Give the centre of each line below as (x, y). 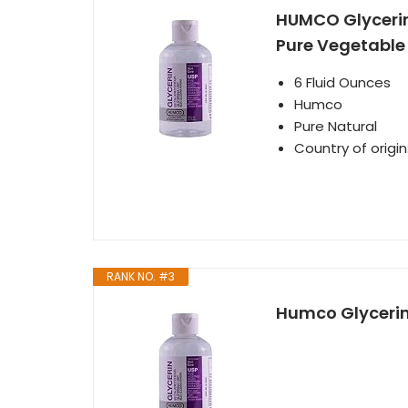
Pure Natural (336, 126)
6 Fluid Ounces (342, 82)
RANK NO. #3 (141, 276)
